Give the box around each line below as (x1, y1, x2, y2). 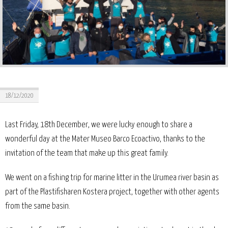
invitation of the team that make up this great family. (5, 149, 168, 158)
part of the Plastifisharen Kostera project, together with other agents (5, 188, 219, 197)
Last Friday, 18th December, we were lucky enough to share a (5, 121, 192, 130)
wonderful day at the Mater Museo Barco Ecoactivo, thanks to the (5, 135, 205, 144)
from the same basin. (5, 202, 70, 211)
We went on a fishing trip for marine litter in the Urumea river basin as (5, 174, 219, 183)
